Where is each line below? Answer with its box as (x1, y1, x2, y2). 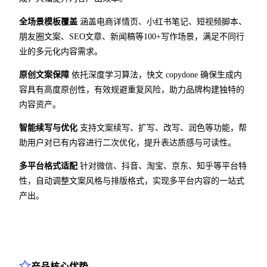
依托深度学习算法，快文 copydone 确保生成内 (69, 70, 242, 80)
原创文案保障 (19, 70, 69, 80)
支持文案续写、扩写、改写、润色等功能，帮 (77, 123, 247, 133)
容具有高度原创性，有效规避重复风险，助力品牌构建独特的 (19, 85, 244, 95)
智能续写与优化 (19, 123, 77, 133)
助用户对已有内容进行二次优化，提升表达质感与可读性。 (19, 138, 236, 148)
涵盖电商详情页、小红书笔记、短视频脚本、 (77, 17, 247, 27)
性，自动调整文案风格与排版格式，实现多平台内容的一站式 (19, 176, 244, 186)
